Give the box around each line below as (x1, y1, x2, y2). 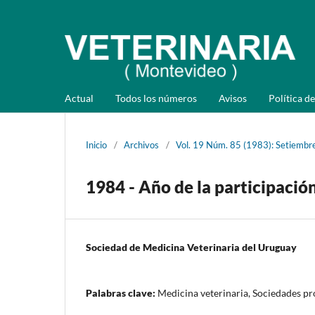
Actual (65, 91, 94, 104)
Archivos (124, 139, 159, 150)
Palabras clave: (86, 286, 157, 299)
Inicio (86, 139, 107, 150)
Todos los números (115, 91, 197, 104)
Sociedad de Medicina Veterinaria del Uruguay (86, 240, 297, 253)
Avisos (219, 91, 247, 104)
